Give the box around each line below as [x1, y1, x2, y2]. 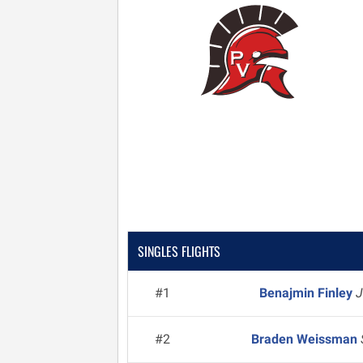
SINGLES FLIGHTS [138, 241, 220, 261]
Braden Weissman [250, 331, 361, 347]
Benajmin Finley [258, 285, 356, 301]
